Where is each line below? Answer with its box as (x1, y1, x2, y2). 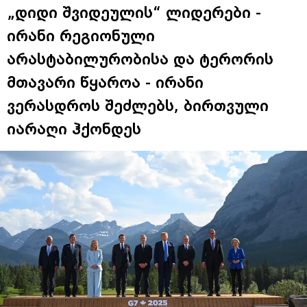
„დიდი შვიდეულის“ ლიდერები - (7, 3, 261, 22)
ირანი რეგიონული (7, 27, 155, 45)
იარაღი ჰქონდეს (7, 120, 141, 138)
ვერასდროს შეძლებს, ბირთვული (7, 97, 269, 115)
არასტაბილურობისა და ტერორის (7, 50, 273, 69)
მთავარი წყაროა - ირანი (7, 73, 204, 92)
